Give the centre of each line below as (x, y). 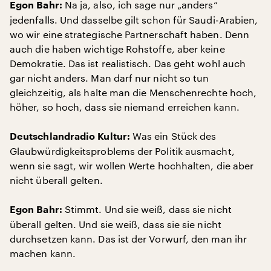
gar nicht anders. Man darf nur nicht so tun (109, 78)
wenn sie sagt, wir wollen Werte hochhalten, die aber (132, 165)
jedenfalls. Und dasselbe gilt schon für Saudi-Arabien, (134, 20)
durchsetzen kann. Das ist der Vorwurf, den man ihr (128, 239)
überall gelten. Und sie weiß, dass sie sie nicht (116, 224)
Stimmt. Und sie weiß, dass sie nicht (147, 209)
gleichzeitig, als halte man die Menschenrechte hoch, (133, 92)
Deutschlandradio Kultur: (70, 137)
